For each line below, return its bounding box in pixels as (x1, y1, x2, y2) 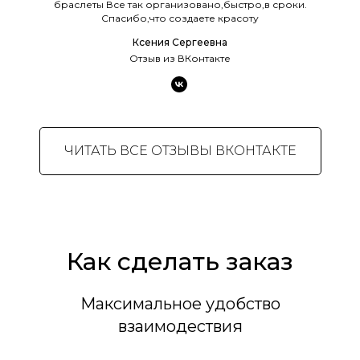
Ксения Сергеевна (133, 35, 227, 48)
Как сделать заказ (67, 246, 293, 276)
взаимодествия (117, 316, 243, 336)
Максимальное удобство (80, 293, 280, 313)
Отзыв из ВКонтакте (129, 51, 231, 64)
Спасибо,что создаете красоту (101, 11, 259, 24)
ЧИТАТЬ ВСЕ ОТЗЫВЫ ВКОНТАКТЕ (63, 142, 297, 158)
